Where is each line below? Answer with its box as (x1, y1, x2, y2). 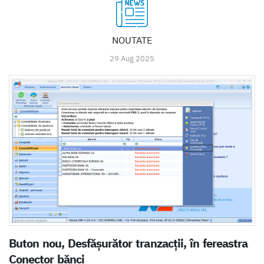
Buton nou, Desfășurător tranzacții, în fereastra (9, 236, 247, 251)
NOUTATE (112, 34, 152, 46)
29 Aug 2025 (110, 53, 154, 64)
